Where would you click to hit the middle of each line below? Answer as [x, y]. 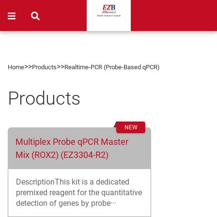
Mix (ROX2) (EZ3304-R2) [62, 155]
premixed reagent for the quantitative [79, 193]
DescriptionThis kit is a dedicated [73, 182]
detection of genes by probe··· [66, 203]
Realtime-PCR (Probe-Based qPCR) [112, 67]
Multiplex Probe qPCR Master [72, 142]
